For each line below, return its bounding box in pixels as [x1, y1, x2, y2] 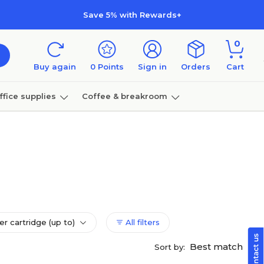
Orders [181, 62, 210, 71]
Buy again [34, 62, 76, 71]
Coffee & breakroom [81, 91, 167, 101]
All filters [123, 217, 160, 227]
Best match [190, 241, 245, 252]
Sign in [138, 62, 167, 71]
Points [95, 62, 124, 71]
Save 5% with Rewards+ [82, 9, 181, 19]
